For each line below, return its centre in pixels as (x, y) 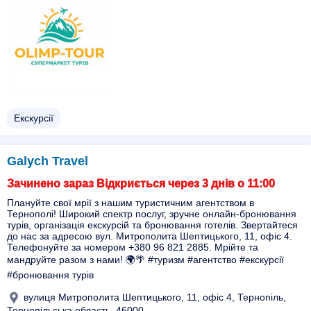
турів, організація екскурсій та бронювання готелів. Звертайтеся (152, 225)
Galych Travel (48, 161)
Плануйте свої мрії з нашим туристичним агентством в (131, 203)
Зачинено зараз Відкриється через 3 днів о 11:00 (141, 184)
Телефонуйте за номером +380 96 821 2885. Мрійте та (133, 247)
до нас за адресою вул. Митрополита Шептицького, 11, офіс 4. (150, 236)
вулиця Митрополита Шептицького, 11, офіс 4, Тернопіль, (153, 297)
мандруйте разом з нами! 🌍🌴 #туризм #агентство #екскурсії (145, 260)
